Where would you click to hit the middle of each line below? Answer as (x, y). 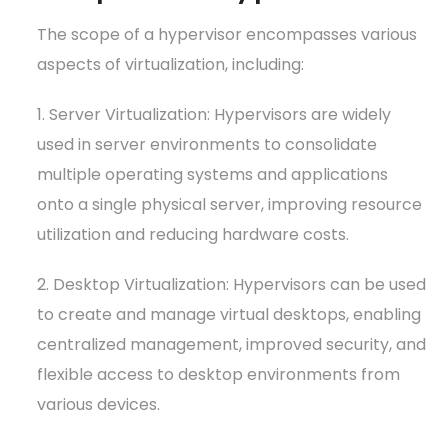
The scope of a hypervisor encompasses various (227, 34)
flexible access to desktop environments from (219, 374)
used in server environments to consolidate (207, 144)
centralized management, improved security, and (232, 344)
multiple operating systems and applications (213, 174)
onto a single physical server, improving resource (230, 204)
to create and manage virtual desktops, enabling (229, 314)
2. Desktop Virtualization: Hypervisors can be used (232, 284)
